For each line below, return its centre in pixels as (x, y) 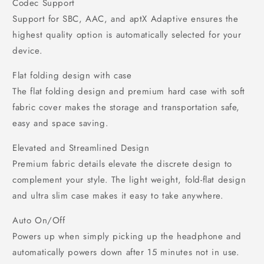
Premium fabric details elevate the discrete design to (122, 164)
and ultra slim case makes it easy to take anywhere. (118, 196)
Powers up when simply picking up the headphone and (127, 236)
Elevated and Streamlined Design (81, 148)
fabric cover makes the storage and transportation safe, (126, 107)
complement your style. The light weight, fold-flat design (129, 180)
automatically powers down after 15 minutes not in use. (126, 252)
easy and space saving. (61, 123)
